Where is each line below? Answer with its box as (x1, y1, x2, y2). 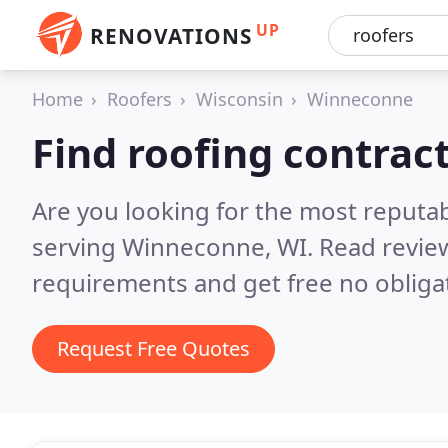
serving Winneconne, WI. (32, 230, 319, 263)
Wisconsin (196, 87, 283, 111)
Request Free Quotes (57, 335, 250, 362)
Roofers (107, 87, 172, 111)
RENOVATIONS (90, 22, 252, 50)
